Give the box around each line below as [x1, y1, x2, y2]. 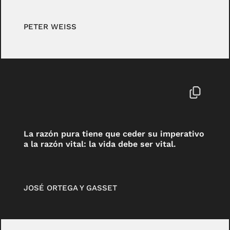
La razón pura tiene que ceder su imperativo [24, 128, 205, 139]
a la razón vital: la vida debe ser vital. [24, 139, 177, 149]
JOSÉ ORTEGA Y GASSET [24, 183, 118, 193]
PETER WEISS [24, 22, 77, 32]
